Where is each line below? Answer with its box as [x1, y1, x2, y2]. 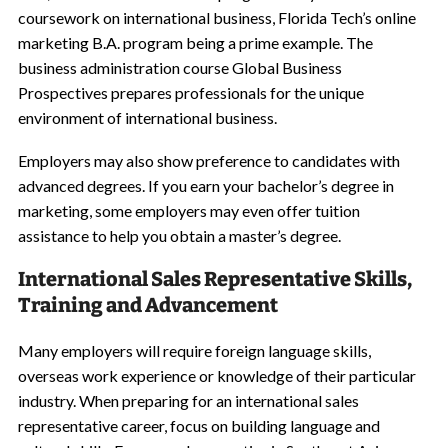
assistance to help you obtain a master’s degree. [17, 226, 341, 245]
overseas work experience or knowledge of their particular [17, 366, 416, 385]
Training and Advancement [17, 293, 278, 317]
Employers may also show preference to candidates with [17, 151, 400, 170]
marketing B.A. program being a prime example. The [17, 33, 373, 52]
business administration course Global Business [17, 58, 342, 77]
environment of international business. [17, 108, 277, 127]
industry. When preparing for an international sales [17, 391, 359, 410]
